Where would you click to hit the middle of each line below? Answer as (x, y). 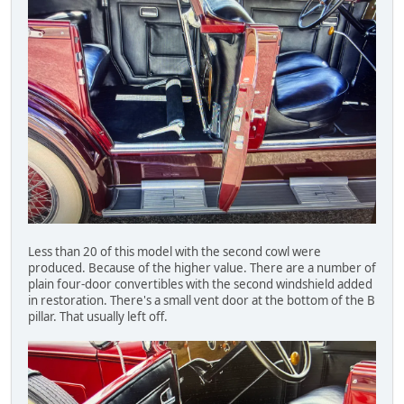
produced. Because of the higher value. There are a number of (202, 268)
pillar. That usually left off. (99, 317)
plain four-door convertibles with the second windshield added (200, 285)
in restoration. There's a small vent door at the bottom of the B (202, 301)
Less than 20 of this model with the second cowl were (174, 252)
